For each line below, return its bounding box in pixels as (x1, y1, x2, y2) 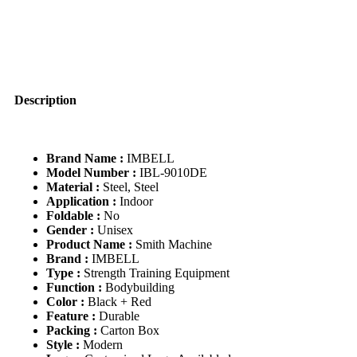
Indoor (120, 194, 153, 209)
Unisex (97, 223, 133, 237)
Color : (46, 295, 88, 309)
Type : (46, 266, 84, 280)
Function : (46, 280, 105, 295)
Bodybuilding (105, 280, 175, 295)
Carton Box (100, 324, 159, 338)
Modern (83, 338, 123, 352)
